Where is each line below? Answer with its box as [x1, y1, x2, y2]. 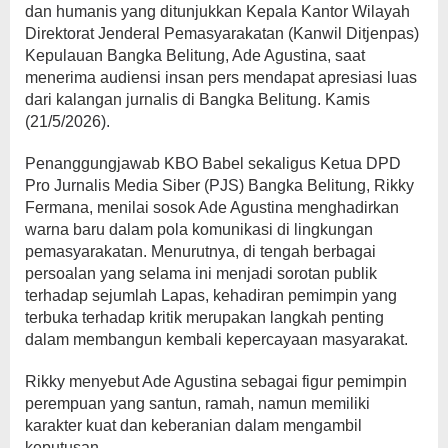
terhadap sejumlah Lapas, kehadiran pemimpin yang [25, 286, 397, 304]
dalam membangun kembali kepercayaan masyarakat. [25, 330, 408, 348]
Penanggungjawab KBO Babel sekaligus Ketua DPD [25, 154, 401, 172]
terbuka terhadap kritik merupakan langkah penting [25, 308, 384, 326]
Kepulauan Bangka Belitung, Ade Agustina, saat [25, 46, 365, 64]
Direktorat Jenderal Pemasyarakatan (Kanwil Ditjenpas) [25, 24, 419, 42]
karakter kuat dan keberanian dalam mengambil [25, 416, 362, 434]
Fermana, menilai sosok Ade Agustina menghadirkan [25, 198, 399, 216]
